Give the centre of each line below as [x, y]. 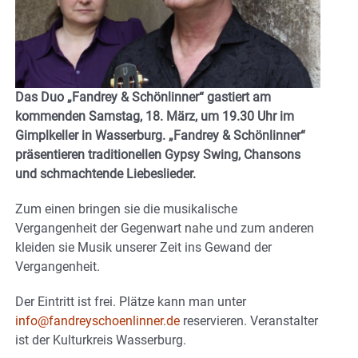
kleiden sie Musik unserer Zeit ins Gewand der [143, 247]
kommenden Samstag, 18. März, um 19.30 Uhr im [155, 116]
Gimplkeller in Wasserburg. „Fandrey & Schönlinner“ [160, 135]
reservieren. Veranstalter [249, 320]
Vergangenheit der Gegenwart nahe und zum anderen [165, 228]
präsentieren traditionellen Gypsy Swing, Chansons [158, 154]
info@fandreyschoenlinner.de [97, 320]
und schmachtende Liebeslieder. [105, 173]
